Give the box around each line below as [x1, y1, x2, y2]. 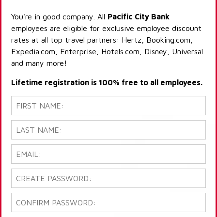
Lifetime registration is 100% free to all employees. [11, 78, 202, 87]
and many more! [11, 59, 67, 68]
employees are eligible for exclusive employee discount [11, 24, 201, 33]
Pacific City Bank [108, 12, 170, 21]
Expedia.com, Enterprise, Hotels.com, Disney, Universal [11, 47, 203, 56]
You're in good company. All [11, 12, 108, 21]
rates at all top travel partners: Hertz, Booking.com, [11, 35, 193, 45]
